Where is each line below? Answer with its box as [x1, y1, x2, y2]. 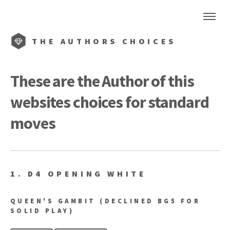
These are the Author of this [10, 70, 194, 91]
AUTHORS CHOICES [60, 36, 176, 46]
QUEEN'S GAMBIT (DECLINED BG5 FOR [10, 196, 201, 205]
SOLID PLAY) [10, 206, 74, 215]
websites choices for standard [10, 91, 209, 112]
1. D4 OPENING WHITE [10, 168, 147, 179]
